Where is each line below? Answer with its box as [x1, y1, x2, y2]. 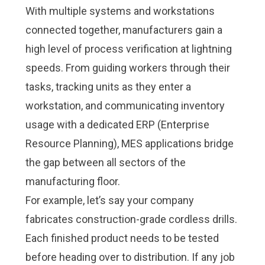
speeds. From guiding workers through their [25, 62, 230, 74]
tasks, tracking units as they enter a [25, 80, 191, 93]
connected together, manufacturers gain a [25, 24, 222, 36]
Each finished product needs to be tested [25, 232, 219, 244]
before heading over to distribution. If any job [25, 251, 235, 263]
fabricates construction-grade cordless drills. [25, 213, 237, 225]
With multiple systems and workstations [25, 5, 215, 17]
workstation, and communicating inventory [25, 99, 225, 112]
